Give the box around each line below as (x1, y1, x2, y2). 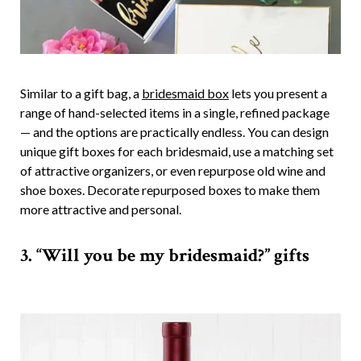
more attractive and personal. (20, 201, 181, 218)
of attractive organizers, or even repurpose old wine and (20, 163, 326, 179)
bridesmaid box (142, 85, 229, 102)
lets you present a (229, 85, 327, 102)
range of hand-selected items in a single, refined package (20, 105, 330, 121)
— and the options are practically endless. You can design (20, 124, 329, 140)
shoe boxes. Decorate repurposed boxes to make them (20, 182, 320, 198)
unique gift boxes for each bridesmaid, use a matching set (20, 143, 334, 160)
